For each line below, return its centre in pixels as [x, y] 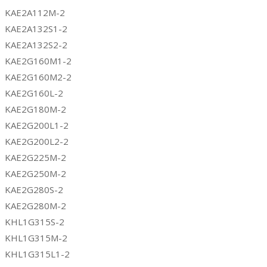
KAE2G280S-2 [34, 189]
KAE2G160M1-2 [38, 60]
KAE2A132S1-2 [36, 28]
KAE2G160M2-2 [38, 77]
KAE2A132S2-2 [36, 44]
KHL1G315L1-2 [37, 254]
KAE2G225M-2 [35, 157]
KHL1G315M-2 [36, 237]
